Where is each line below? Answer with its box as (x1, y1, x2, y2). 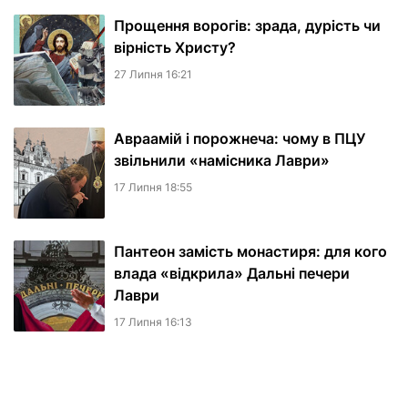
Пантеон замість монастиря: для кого (114, 242, 387, 261)
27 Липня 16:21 (114, 67, 192, 82)
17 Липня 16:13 (114, 315, 192, 330)
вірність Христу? (114, 38, 236, 57)
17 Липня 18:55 (114, 180, 192, 195)
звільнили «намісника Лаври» (114, 151, 330, 170)
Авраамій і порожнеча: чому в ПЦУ (114, 129, 365, 148)
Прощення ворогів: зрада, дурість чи (114, 16, 381, 36)
